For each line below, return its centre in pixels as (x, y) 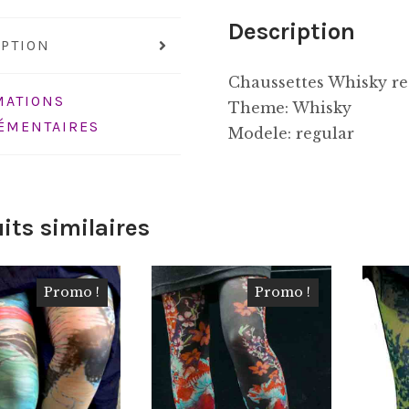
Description (292, 31)
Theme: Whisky (290, 107)
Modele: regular (292, 133)
